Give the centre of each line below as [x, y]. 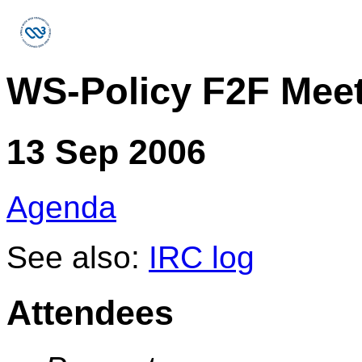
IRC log [202, 257]
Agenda [61, 207]
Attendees [90, 312]
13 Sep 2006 [106, 152]
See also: [78, 257]
